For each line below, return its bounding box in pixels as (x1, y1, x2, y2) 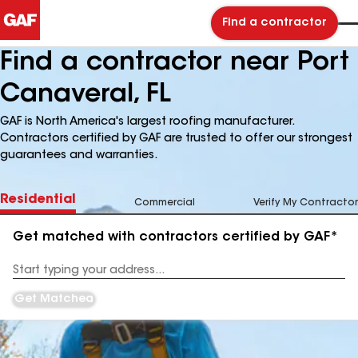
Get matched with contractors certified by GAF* (13, 231, 338, 244)
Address (13, 271, 54, 281)
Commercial (134, 198, 195, 208)
